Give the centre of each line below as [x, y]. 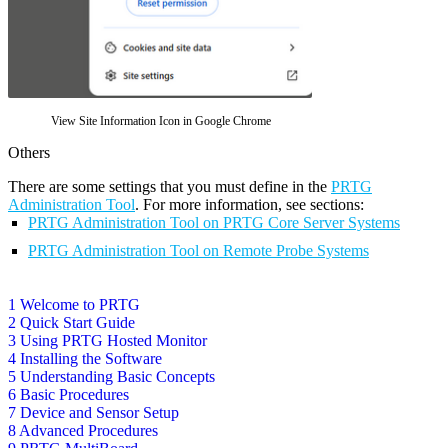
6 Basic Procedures [68, 395]
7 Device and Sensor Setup [93, 413]
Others [29, 153]
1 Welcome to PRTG [74, 305]
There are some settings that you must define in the [169, 187]
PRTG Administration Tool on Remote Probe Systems [198, 251]
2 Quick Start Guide [71, 323]
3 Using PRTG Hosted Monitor [107, 341]
